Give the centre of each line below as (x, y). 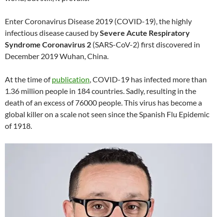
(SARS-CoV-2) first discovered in (146, 45)
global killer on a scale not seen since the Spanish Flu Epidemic (107, 114)
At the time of (28, 79)
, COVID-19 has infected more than (148, 79)
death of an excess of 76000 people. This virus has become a (103, 103)
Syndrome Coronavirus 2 (48, 45)
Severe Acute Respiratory (145, 33)
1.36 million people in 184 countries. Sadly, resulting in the (101, 91)
